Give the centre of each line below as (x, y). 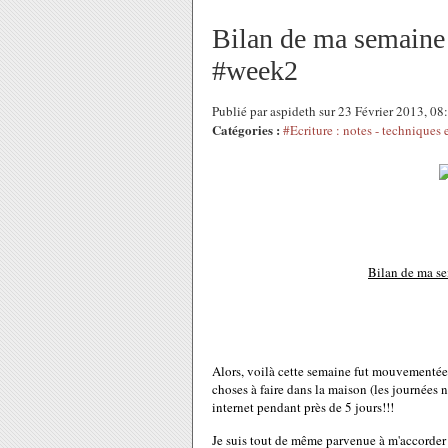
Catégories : (246, 129)
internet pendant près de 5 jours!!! (303, 407)
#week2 (255, 70)
